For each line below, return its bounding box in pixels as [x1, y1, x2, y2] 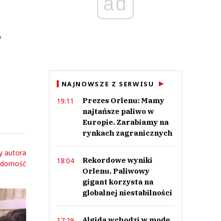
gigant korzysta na [82, 177, 153, 186]
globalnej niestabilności [82, 188, 172, 197]
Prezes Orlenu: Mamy [82, 96, 164, 105]
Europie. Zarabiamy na [82, 117, 169, 127]
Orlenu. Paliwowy [82, 166, 149, 176]
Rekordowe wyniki [82, 155, 152, 165]
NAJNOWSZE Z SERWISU [61, 79, 154, 88]
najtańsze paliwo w [82, 107, 154, 116]
